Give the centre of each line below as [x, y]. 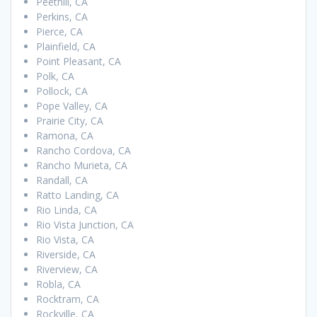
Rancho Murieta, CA [82, 166]
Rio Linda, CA [67, 210]
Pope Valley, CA [72, 106]
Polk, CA [55, 76]
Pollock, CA [62, 91]
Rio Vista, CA [65, 240]
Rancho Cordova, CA [83, 151]
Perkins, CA [62, 17]
